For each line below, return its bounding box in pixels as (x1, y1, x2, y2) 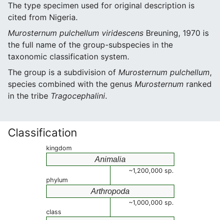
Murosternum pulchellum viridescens (8, 28, 143, 38)
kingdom (46, 144, 72, 152)
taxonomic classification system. (8, 52, 129, 61)
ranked (184, 79, 212, 89)
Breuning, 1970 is (143, 28, 209, 38)
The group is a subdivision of (8, 67, 118, 77)
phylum (46, 176, 68, 184)
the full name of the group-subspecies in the (8, 40, 173, 50)
